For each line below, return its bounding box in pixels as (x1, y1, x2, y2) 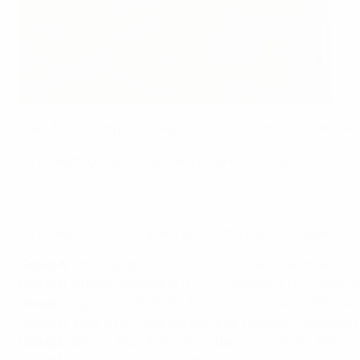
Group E (19, 333, 65, 351)
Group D (19, 313, 67, 332)
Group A (19, 256, 66, 274)
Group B (19, 275, 66, 293)
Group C (19, 294, 67, 313)
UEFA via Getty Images (19, 105, 117, 120)
